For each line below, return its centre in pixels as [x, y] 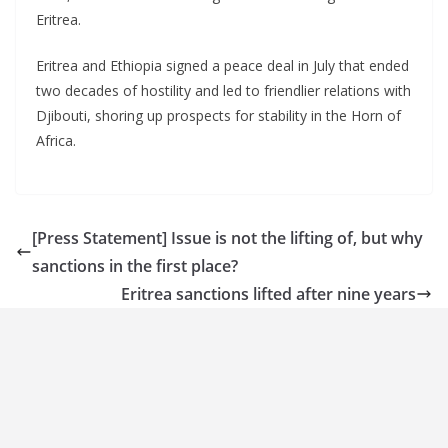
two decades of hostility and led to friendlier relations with [223, 90]
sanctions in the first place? [135, 265]
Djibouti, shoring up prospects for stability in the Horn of [218, 115]
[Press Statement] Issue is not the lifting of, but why [227, 237]
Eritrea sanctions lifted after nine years [268, 293]
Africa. [56, 140]
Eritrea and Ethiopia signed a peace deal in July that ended [222, 65]
